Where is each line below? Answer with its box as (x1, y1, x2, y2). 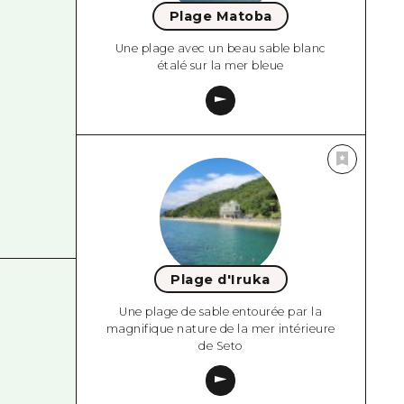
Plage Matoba (169, 7, 272, 24)
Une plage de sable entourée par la (119, 304, 323, 318)
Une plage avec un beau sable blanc (115, 41, 326, 56)
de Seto (198, 338, 243, 353)
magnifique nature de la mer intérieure (106, 321, 335, 335)
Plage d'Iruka (170, 271, 271, 288)
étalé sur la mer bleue (157, 59, 284, 73)
